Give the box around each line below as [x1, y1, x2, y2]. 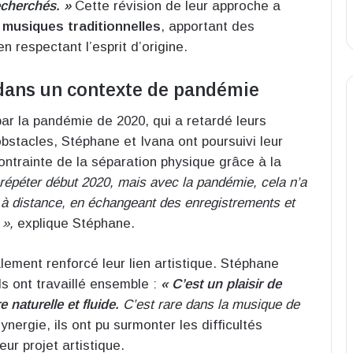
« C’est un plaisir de [161, 277, 281, 292]
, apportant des [161, 18, 255, 34]
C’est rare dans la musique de [119, 297, 299, 313]
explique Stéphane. [13, 216, 135, 232]
